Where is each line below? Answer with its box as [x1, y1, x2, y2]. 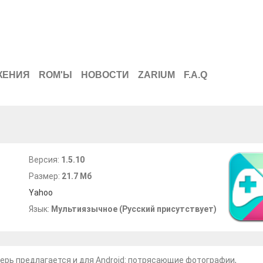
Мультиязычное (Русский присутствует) [51, 204, 217, 214]
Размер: [29, 171, 62, 181]
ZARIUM [138, 70, 175, 80]
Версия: [29, 155, 61, 164]
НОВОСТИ [81, 70, 129, 80]
